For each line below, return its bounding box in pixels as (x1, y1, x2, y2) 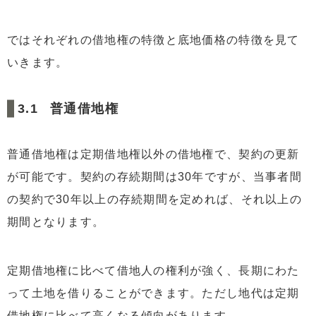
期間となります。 (7, 216, 105, 229)
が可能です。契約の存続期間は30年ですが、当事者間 (7, 171, 302, 183)
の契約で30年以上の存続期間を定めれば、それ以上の (7, 193, 302, 206)
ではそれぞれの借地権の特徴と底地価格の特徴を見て (7, 33, 300, 46)
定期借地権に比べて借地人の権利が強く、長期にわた (7, 265, 300, 277)
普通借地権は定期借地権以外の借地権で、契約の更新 (7, 148, 300, 161)
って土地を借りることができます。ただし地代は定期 (7, 287, 300, 300)
